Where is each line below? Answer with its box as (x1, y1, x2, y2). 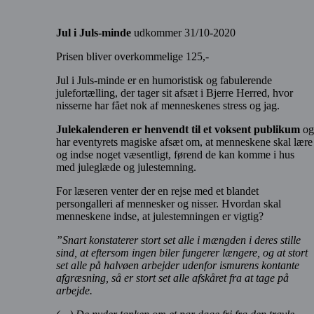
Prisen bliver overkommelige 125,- (56, 50, 209, 63)
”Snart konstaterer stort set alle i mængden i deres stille (56, 234, 301, 247)
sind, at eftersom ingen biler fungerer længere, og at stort (56, 247, 308, 259)
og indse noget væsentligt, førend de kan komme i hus (56, 149, 294, 161)
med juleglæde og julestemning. (56, 161, 196, 174)
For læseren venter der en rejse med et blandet (56, 185, 259, 198)
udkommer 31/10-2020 (134, 27, 235, 39)
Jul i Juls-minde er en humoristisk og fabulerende (56, 74, 272, 87)
